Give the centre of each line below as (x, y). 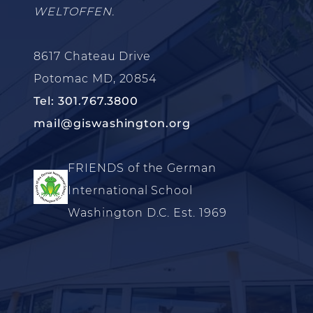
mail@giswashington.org (112, 123)
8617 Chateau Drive (93, 56)
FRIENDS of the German (143, 168)
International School (131, 190)
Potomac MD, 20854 (95, 78)
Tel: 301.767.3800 (86, 101)
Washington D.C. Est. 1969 (147, 212)
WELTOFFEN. (74, 11)
